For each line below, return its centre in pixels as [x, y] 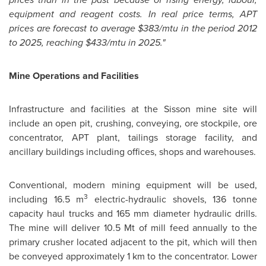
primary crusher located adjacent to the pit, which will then [133, 242]
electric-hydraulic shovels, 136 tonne [173, 199]
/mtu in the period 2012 [208, 28]
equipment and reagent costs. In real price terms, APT [133, 14]
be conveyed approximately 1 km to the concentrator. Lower [133, 256]
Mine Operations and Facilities [74, 76]
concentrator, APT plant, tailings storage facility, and [133, 137]
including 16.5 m [47, 199]
